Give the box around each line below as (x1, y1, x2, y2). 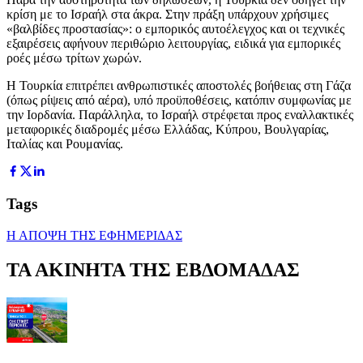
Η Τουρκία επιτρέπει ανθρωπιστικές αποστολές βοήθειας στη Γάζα (6, 78, 351, 92)
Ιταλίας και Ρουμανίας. (6, 136, 123, 151)
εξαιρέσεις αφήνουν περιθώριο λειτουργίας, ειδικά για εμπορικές (6, 36, 340, 50)
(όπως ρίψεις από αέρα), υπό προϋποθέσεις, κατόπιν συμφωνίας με (6, 92, 352, 107)
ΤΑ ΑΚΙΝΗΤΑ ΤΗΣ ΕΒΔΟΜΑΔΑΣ (6, 259, 300, 281)
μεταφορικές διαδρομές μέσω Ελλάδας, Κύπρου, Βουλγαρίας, (6, 122, 329, 136)
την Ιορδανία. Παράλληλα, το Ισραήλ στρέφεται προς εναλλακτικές (6, 107, 353, 122)
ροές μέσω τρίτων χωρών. (6, 50, 145, 65)
